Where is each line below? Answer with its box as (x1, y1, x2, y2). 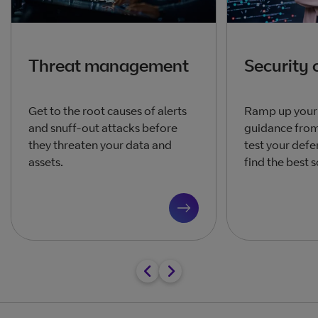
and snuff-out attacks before (28, 120, 177, 135)
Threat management (28, 54, 189, 76)
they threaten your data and (28, 137, 172, 152)
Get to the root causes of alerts (28, 103, 187, 118)
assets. (28, 154, 65, 169)
